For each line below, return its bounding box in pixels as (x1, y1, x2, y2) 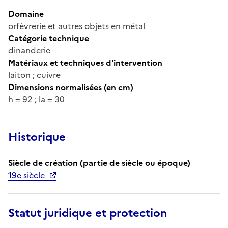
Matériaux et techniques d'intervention (8, 56, 162, 69)
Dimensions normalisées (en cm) (8, 80, 133, 93)
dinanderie (8, 44, 50, 56)
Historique (8, 128, 66, 146)
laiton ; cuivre (8, 68, 61, 81)
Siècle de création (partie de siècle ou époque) (8, 156, 190, 169)
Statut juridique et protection (8, 204, 167, 221)
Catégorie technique (8, 32, 89, 44)
